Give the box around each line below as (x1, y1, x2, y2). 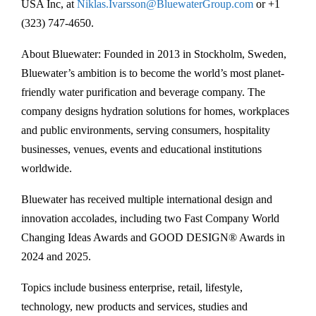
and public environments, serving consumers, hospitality (21, 124, 270, 137)
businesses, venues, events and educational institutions (21, 143, 262, 156)
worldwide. (21, 162, 72, 175)
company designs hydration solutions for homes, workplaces (21, 105, 289, 118)
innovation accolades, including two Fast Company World (21, 212, 279, 225)
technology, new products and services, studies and (21, 300, 248, 313)
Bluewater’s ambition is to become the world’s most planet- (21, 67, 284, 80)
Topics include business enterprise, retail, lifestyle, (21, 281, 243, 294)
